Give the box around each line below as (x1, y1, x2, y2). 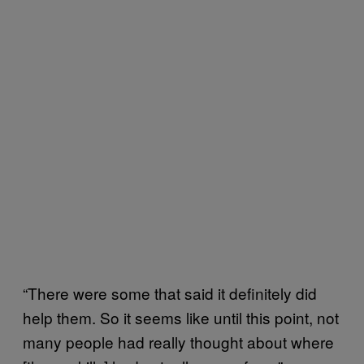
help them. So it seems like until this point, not (23, 305, 339, 328)
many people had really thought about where (23, 330, 334, 353)
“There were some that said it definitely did (23, 281, 317, 304)
